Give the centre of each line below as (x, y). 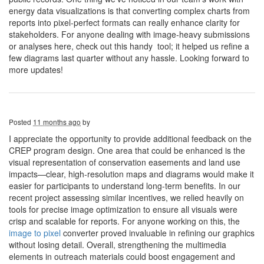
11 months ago (57, 122)
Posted (21, 122)
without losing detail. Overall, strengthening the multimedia (118, 245)
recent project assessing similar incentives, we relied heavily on (126, 197)
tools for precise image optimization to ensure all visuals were (123, 209)
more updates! (36, 70)
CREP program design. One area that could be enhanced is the (127, 150)
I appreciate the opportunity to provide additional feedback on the (130, 138)
